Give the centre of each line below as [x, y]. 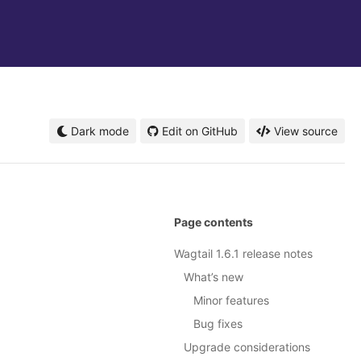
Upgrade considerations [247, 347]
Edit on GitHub [200, 131]
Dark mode [98, 131]
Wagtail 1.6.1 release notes [243, 254]
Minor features [231, 301]
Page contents [214, 222]
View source [306, 131]
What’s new [214, 277]
